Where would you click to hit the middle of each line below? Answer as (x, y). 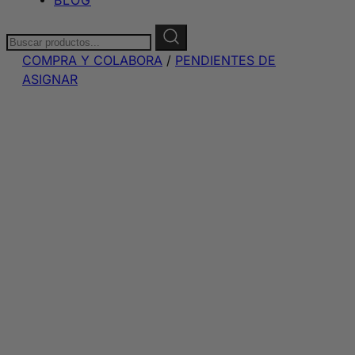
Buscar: (28, 33)
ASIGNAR (50, 79)
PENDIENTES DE (225, 60)
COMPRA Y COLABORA (92, 60)
